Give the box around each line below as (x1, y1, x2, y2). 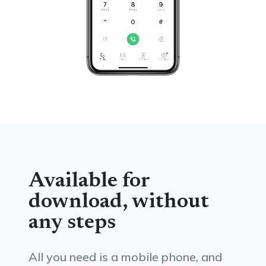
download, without (28, 192, 209, 213)
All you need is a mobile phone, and (28, 249, 222, 265)
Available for (28, 171, 150, 192)
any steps (28, 213, 116, 234)
